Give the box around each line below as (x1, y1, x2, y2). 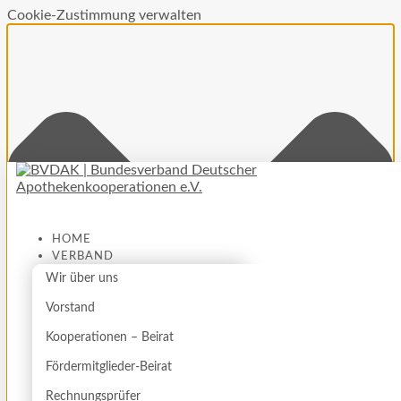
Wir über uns (46, 272, 118, 285)
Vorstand (46, 302, 95, 314)
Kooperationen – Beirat (46, 331, 174, 344)
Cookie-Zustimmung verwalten (7, 8, 201, 22)
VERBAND (52, 251, 114, 262)
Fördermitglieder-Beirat (46, 361, 172, 373)
